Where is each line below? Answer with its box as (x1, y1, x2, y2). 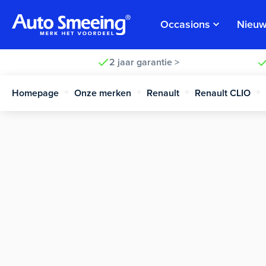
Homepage (12, 87, 59, 99)
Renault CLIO (195, 87, 251, 99)
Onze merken (74, 87, 131, 99)
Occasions (160, 17, 210, 31)
